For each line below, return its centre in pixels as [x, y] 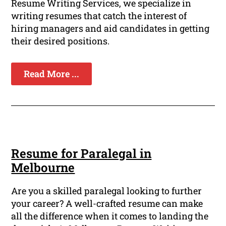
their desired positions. [61, 41]
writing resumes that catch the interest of [99, 16]
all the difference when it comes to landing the [110, 216]
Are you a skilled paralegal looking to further [107, 191]
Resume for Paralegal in [81, 154]
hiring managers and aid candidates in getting [110, 29]
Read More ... [52, 74]
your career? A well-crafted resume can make [107, 204]
